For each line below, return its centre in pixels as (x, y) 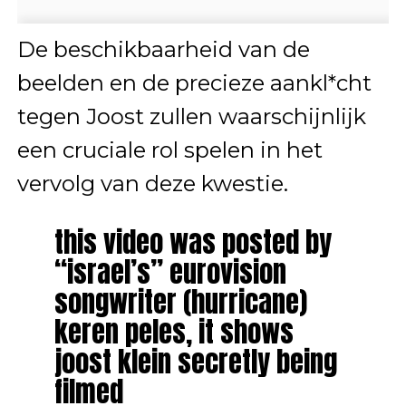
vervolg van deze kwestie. (152, 183)
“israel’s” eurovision (170, 271)
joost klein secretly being (195, 361)
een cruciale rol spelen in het (169, 150)
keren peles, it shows (174, 331)
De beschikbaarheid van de (163, 49)
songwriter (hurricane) (180, 301)
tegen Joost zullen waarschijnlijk (191, 116)
